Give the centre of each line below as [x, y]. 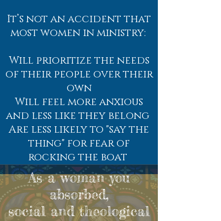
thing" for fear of [79, 144]
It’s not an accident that [79, 19]
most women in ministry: [79, 33]
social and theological [79, 211]
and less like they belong [79, 116]
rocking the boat [79, 157]
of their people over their [79, 74]
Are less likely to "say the [79, 130]
